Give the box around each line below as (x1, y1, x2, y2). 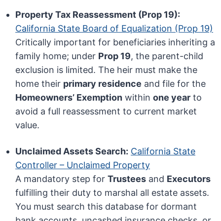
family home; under (15, 51, 99, 62)
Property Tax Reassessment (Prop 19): (15, 9, 181, 20)
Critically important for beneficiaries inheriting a (15, 37, 216, 48)
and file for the (142, 78, 206, 89)
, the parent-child (131, 51, 204, 62)
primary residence (63, 78, 142, 89)
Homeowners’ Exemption (15, 92, 123, 103)
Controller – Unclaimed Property (15, 160, 150, 171)
